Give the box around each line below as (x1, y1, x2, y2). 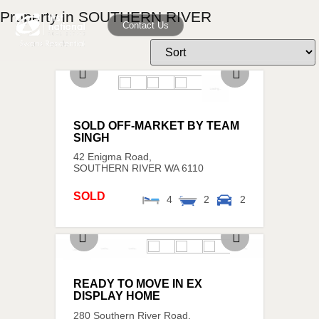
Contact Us (122, 20, 169, 31)
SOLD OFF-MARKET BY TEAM (73, 119, 239, 132)
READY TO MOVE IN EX (73, 278, 202, 291)
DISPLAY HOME (73, 290, 160, 303)
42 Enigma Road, (73, 152, 152, 163)
